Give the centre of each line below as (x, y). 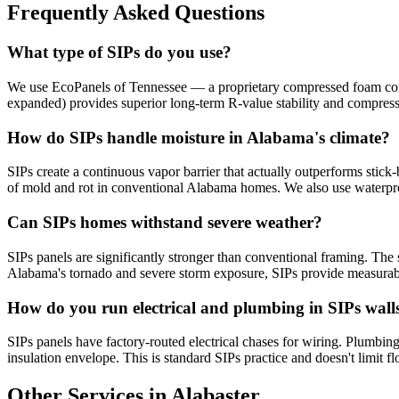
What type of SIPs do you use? (119, 53)
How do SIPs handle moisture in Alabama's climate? (199, 137)
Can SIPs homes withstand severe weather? (165, 223)
